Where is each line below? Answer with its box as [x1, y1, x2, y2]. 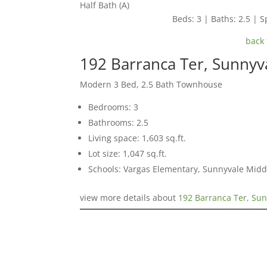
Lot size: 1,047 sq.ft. [88, 148, 167, 160]
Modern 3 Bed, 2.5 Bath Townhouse [80, 79, 223, 91]
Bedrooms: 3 [88, 101, 139, 113]
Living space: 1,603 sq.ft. [88, 132, 187, 144]
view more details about [80, 192, 179, 204]
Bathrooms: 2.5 [88, 117, 149, 129]
